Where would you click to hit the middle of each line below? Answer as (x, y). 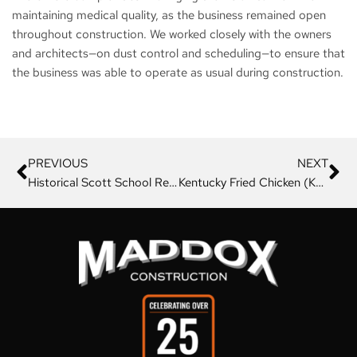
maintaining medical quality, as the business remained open (169, 15)
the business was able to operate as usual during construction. (178, 72)
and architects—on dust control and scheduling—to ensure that (178, 53)
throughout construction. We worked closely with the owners (172, 34)
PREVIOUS (58, 163)
